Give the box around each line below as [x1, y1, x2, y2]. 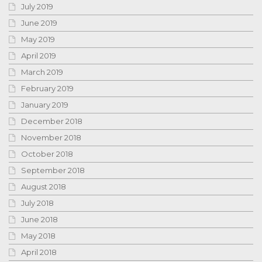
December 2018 [21, 116, 82, 126]
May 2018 [21, 230, 56, 240]
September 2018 [21, 165, 85, 175]
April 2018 [21, 247, 57, 257]
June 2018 [21, 214, 58, 224]
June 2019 [21, 18, 57, 27]
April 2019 [21, 50, 56, 60]
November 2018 [21, 132, 81, 142]
